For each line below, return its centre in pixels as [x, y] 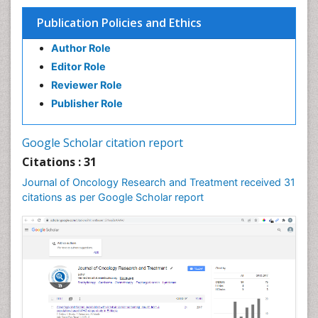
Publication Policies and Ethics [119, 23]
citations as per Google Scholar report [113, 197]
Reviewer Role [87, 85]
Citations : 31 [59, 162]
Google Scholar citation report [103, 143]
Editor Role [78, 66]
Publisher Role [87, 103]
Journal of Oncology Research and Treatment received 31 [159, 182]
